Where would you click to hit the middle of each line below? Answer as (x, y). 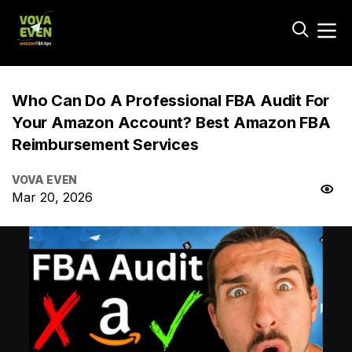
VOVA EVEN (45, 180)
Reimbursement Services (105, 145)
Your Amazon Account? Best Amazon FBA (171, 123)
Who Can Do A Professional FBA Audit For (171, 101)
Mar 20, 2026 (52, 197)
